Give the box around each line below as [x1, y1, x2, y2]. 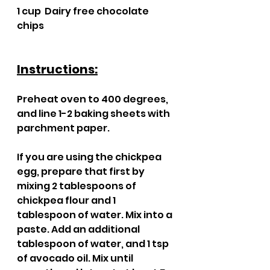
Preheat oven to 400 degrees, [17, 92, 170, 106]
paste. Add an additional [17, 222, 142, 236]
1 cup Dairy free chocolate [17, 4, 151, 18]
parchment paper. [17, 121, 110, 135]
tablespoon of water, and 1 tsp [17, 237, 171, 251]
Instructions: [17, 61, 98, 78]
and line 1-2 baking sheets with [17, 107, 172, 121]
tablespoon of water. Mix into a [17, 208, 174, 222]
